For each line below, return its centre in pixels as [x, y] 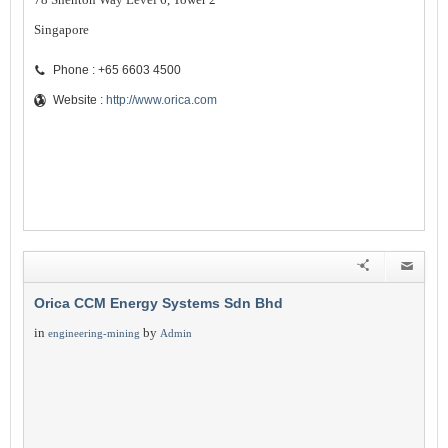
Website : [79, 100]
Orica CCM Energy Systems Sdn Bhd [158, 303]
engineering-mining [94, 333]
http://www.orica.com [161, 100]
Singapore [61, 29]
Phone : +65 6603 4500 [117, 70]
